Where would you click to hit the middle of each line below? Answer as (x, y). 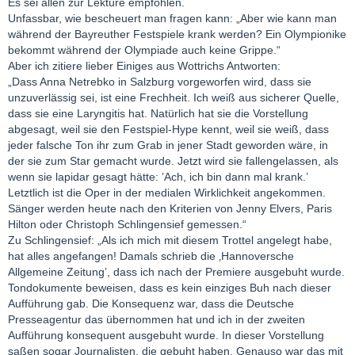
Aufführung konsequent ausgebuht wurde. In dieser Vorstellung (166, 336)
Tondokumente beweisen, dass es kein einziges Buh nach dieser (170, 288)
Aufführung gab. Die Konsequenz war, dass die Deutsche (151, 304)
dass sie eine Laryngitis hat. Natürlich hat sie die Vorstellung (158, 114)
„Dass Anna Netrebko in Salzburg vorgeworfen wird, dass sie (160, 82)
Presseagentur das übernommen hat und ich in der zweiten (157, 320)
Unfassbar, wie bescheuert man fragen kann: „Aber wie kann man (172, 19)
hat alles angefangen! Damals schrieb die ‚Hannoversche (151, 256)
